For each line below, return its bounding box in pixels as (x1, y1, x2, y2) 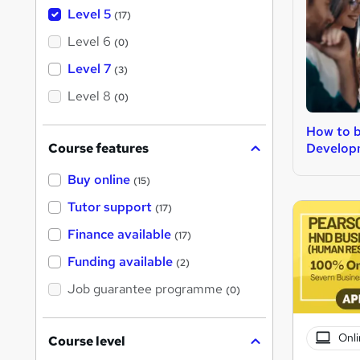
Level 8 (67, 88, 111, 105)
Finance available (67, 226, 171, 243)
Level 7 (67, 60, 111, 78)
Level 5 (67, 6, 111, 23)
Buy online (67, 171, 130, 189)
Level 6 (67, 33, 111, 51)
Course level (48, 333, 125, 350)
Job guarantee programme (67, 280, 223, 298)
